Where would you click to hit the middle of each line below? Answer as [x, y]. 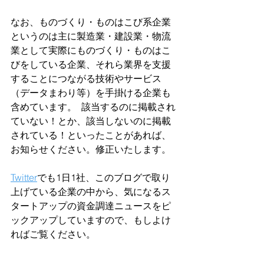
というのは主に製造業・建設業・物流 [91, 36]
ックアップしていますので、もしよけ [91, 220]
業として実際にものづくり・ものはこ [91, 50]
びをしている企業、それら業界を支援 [91, 64]
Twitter [24, 177]
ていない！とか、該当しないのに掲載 [91, 121]
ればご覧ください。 [53, 234]
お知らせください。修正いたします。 [93, 149]
